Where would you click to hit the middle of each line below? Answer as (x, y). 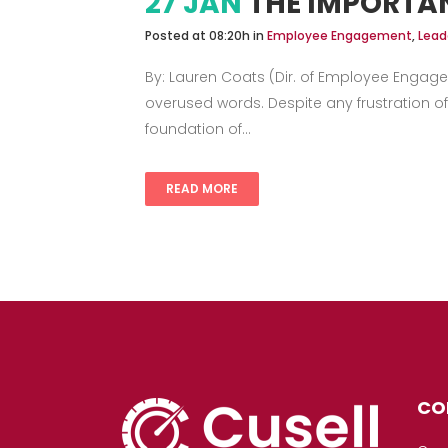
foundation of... (198, 129)
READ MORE (202, 188)
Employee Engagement (339, 35)
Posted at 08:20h (197, 35)
